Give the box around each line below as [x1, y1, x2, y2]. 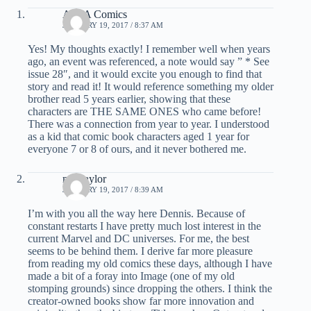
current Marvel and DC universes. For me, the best [28, 233, 249, 245]
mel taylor [62, 173, 106, 185]
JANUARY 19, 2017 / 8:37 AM [62, 21, 163, 30]
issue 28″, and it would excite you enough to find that [28, 68, 262, 81]
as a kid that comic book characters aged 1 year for [28, 131, 249, 143]
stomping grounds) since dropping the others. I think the [28, 283, 272, 295]
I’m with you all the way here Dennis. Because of [28, 208, 245, 220]
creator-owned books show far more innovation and [28, 295, 254, 308]
